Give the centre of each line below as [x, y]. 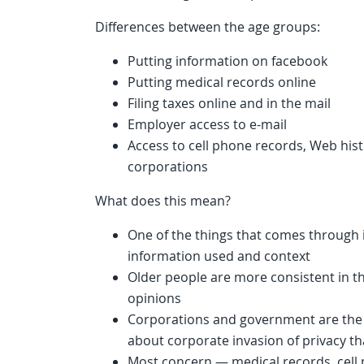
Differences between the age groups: [208, 27]
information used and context [219, 256]
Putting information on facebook [227, 61]
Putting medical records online [222, 82]
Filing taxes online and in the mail [229, 104]
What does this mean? [163, 201]
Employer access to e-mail [207, 125]
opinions [154, 299]
